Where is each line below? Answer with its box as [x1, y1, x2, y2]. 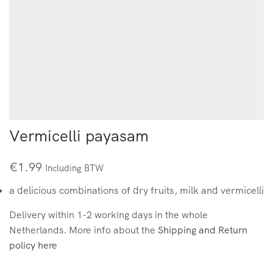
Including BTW [45, 162, 104, 174]
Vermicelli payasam [9, 126, 149, 146]
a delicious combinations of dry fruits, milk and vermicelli [9, 184, 264, 197]
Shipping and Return [158, 224, 247, 236]
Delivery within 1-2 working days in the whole [9, 208, 208, 221]
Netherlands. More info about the [9, 224, 158, 236]
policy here [9, 239, 57, 252]
